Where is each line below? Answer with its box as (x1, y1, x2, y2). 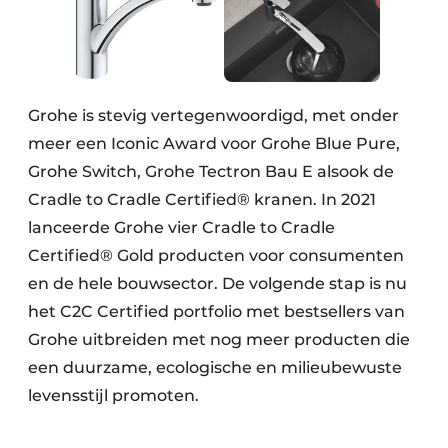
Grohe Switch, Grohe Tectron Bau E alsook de (28, 161, 394, 181)
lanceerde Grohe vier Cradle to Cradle (28, 217, 335, 237)
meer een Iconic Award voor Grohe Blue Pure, (28, 133, 400, 153)
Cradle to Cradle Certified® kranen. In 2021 (28, 189, 376, 209)
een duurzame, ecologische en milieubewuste (28, 357, 402, 377)
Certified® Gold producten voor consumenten (28, 245, 404, 265)
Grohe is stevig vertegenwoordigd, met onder (28, 105, 399, 125)
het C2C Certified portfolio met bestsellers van (28, 301, 405, 321)
